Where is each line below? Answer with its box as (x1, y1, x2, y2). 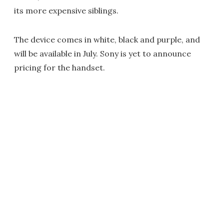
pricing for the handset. (14, 62, 105, 72)
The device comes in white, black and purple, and (14, 34, 200, 44)
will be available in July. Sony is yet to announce (14, 48, 191, 58)
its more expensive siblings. (14, 5, 118, 15)
